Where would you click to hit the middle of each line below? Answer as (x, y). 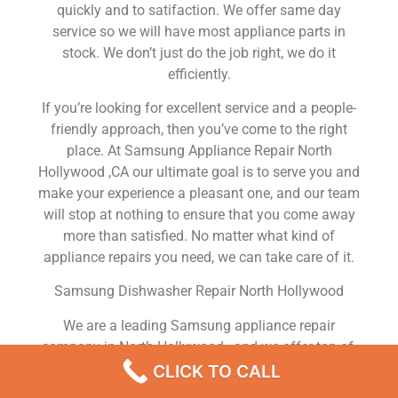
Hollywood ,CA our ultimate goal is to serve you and (199, 172)
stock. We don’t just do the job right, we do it (199, 52)
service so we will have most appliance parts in (199, 31)
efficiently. (199, 74)
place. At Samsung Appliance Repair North (199, 151)
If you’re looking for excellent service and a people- (199, 108)
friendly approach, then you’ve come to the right (199, 130)
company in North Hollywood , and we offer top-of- (199, 346)
